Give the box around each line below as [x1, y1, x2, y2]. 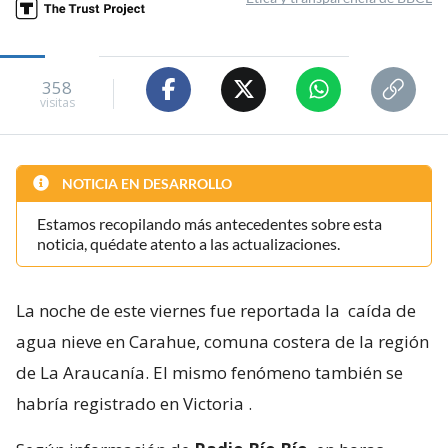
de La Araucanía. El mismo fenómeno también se [16, 360, 403, 384]
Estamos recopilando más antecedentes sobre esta [37, 213, 382, 233]
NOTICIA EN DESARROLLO [59, 174, 232, 192]
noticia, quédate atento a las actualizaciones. [37, 233, 340, 253]
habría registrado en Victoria [16, 391, 244, 415]
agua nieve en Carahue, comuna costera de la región [16, 329, 429, 353]
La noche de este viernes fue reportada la [16, 298, 344, 322]
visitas [39, 94, 75, 112]
